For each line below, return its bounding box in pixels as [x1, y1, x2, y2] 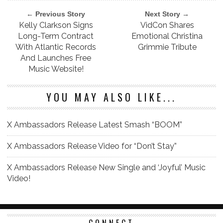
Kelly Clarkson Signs [18, 20, 93, 30]
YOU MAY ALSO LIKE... [46, 90, 177, 105]
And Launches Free [20, 53, 92, 63]
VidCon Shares [140, 20, 194, 30]
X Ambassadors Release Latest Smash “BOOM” [7, 120, 182, 130]
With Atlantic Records [15, 42, 97, 52]
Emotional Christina [131, 31, 203, 41]
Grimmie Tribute [137, 42, 197, 52]
